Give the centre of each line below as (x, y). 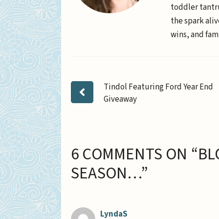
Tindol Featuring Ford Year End (159, 87)
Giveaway (120, 99)
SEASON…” (110, 173)
